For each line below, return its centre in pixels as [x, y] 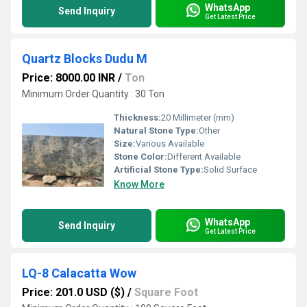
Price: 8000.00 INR [69, 78]
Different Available [204, 157]
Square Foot [166, 292]
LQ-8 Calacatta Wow [79, 273]
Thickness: [137, 118]
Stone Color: [140, 157]
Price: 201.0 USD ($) [73, 292]
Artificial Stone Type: [159, 170]
